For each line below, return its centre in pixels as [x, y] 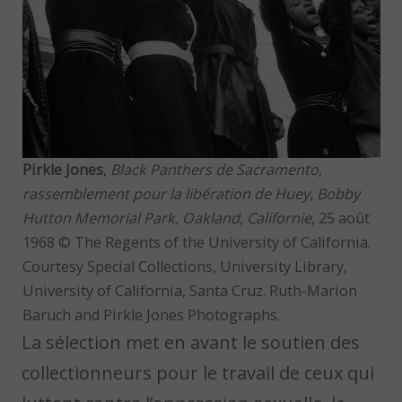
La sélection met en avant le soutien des [191, 343]
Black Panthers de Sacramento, [216, 170]
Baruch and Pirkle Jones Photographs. [151, 315]
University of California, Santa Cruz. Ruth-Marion [189, 291]
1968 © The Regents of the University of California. [196, 243]
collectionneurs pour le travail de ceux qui [198, 373]
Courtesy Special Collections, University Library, [184, 267]
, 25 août [340, 218]
